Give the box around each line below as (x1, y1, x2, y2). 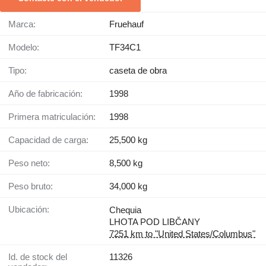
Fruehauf (109, 18, 144, 29)
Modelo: (16, 42, 39, 52)
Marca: (16, 18, 36, 29)
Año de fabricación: (14, 88, 83, 99)
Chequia (109, 204, 141, 215)
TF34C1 (109, 42, 141, 52)
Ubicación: (15, 204, 49, 214)
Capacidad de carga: (15, 134, 88, 145)
